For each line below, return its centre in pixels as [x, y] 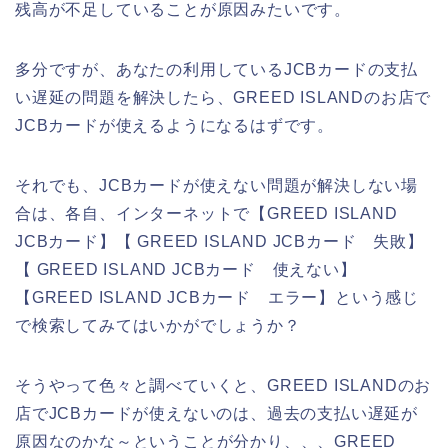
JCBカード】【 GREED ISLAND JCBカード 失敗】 [219, 241]
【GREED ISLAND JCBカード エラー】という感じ [217, 297]
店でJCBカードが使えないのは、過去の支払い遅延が [216, 413]
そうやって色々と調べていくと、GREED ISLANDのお [223, 385]
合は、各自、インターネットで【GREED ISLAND [206, 213]
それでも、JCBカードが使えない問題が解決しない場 [216, 185]
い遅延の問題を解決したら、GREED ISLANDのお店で [223, 97]
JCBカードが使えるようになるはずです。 [174, 125]
